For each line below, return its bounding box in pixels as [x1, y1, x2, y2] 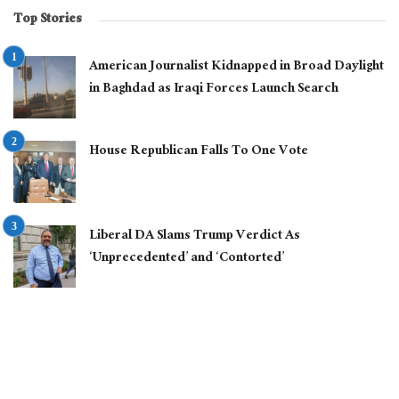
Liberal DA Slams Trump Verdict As [89, 224, 300, 250]
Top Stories [13, 7, 82, 34]
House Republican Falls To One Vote [89, 139, 308, 166]
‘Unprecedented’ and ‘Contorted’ [89, 246, 284, 273]
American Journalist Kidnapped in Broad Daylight [89, 54, 384, 81]
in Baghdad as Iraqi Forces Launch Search [89, 77, 338, 103]
